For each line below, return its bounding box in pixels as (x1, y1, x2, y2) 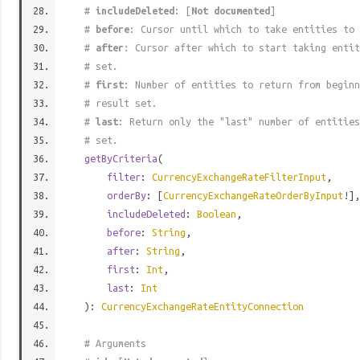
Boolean (197, 208, 236, 219)
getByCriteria (84, 153, 157, 164)
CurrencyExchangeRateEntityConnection (101, 301, 304, 312)
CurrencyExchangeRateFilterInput (152, 171, 326, 182)
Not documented (191, 5, 270, 16)
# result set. (84, 97, 157, 108)
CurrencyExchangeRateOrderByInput (163, 190, 343, 201)
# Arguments (84, 337, 146, 349)
